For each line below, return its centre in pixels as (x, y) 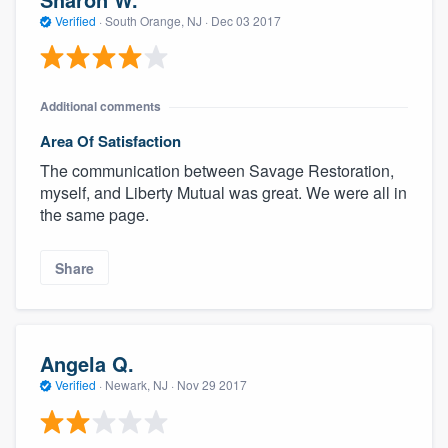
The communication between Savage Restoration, (217, 171)
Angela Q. (87, 364)
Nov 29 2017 (212, 385)
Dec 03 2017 (246, 20)
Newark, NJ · (139, 385)
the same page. (94, 215)
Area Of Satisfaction (110, 141)
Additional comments (100, 106)
